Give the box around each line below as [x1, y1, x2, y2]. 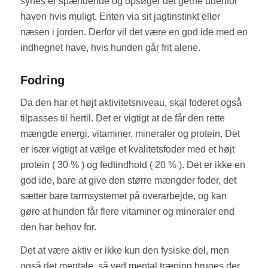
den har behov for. [20, 221, 96, 232]
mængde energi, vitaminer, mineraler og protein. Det [20, 128, 240, 139]
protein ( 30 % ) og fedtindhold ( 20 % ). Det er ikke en [20, 159, 245, 170]
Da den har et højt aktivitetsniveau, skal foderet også [20, 97, 242, 108]
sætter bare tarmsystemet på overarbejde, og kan [20, 190, 227, 201]
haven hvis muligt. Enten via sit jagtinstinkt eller [20, 11, 220, 22]
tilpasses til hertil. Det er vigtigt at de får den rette [20, 112, 225, 123]
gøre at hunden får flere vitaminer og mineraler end [20, 206, 234, 217]
